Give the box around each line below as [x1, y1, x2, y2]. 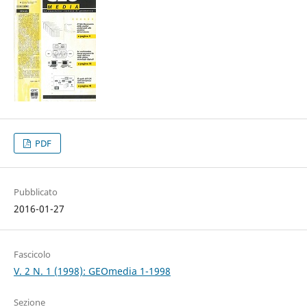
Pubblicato [13, 186, 58, 199]
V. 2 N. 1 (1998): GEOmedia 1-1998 [13, 265, 171, 278]
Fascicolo [13, 248, 51, 261]
